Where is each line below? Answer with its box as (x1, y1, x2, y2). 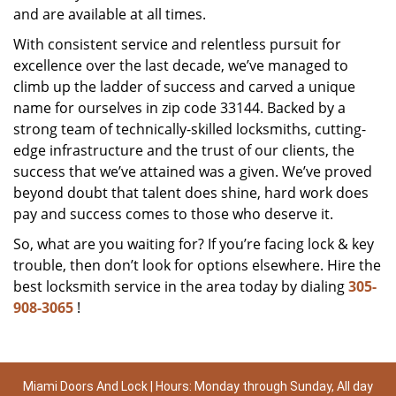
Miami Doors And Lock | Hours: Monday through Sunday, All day (23, 379, 373, 393)
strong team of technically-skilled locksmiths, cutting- (13, 119, 366, 139)
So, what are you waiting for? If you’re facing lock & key (13, 234, 374, 254)
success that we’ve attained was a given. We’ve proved (13, 162, 372, 181)
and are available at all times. (13, 4, 206, 24)
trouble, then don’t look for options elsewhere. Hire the (13, 255, 381, 275)
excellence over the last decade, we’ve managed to (13, 56, 348, 75)
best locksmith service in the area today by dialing (13, 277, 348, 296)
